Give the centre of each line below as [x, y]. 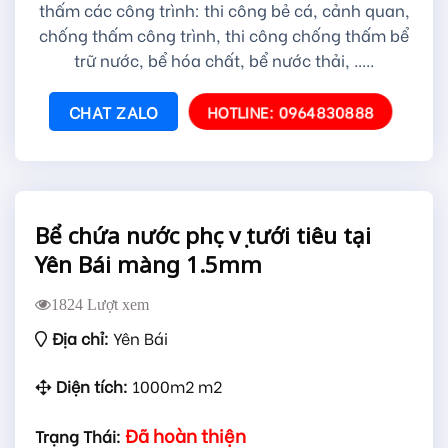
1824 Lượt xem [100, 304]
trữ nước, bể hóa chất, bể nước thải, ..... [224, 60]
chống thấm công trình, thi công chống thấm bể [224, 35]
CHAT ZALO [113, 112]
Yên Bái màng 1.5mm [148, 265]
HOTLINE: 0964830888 [290, 112]
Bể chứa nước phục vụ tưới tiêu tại [203, 236]
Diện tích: [93, 386]
